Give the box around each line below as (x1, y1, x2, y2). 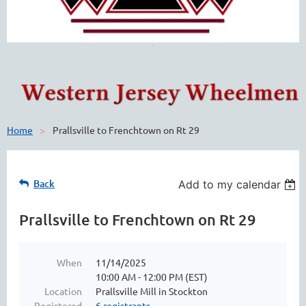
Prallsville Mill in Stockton (96, 285, 208, 298)
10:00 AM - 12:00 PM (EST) (96, 270, 208, 283)
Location (44, 285, 82, 298)
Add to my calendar (178, 178, 281, 192)
